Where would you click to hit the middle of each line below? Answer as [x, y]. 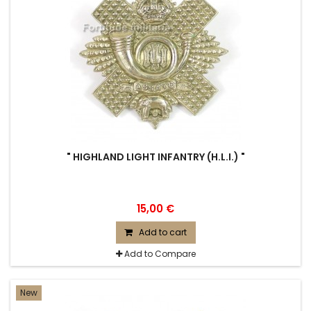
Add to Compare [160, 254]
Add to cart [162, 232]
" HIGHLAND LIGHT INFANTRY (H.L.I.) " [155, 157]
